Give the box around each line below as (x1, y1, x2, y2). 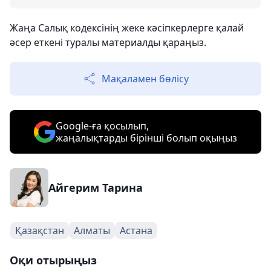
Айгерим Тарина (48, 180, 143, 195)
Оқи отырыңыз (10, 253, 97, 267)
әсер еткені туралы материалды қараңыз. (10, 36, 206, 49)
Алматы (74, 224, 110, 237)
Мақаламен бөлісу (102, 72, 189, 85)
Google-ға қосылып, (56, 119, 149, 132)
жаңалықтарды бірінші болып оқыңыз (56, 131, 237, 145)
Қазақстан (15, 224, 64, 237)
